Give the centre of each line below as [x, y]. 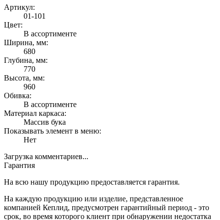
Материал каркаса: [35, 113]
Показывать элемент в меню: [53, 131]
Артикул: [19, 7]
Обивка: [18, 96]
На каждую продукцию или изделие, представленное [94, 199]
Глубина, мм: [26, 60]
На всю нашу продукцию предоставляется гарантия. [92, 182]
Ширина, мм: [26, 43]
